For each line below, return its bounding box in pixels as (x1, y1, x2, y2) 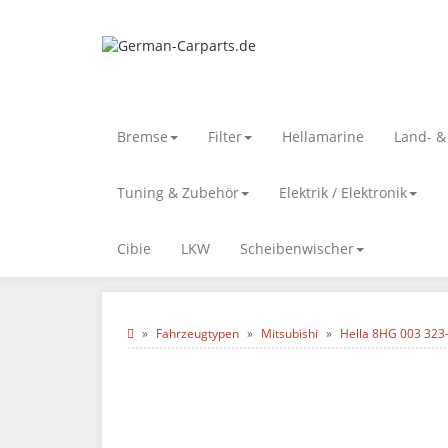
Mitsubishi (261, 325, 318, 342)
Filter (208, 127, 242, 146)
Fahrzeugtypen (156, 325, 239, 342)
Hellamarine (282, 127, 364, 146)
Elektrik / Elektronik (279, 183, 407, 202)
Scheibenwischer (240, 239, 354, 258)
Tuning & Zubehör (117, 183, 239, 202)
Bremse (117, 127, 168, 146)
